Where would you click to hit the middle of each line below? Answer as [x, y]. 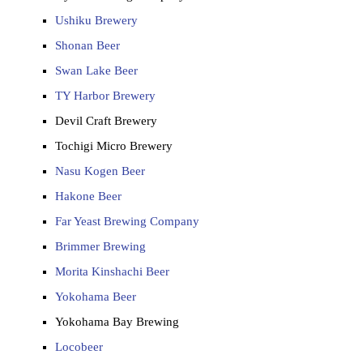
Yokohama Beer [96, 297]
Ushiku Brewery [96, 20]
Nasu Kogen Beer [100, 171]
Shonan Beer [88, 45]
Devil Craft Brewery [106, 121]
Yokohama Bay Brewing [117, 322]
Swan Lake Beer [96, 70]
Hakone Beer [88, 196]
